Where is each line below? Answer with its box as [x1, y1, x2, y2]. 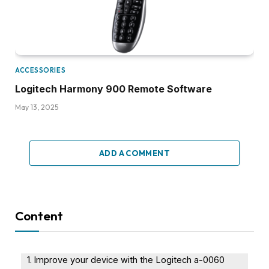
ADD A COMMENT [98, 148, 171, 158]
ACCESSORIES [15, 65, 66, 74]
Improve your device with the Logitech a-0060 [33, 254, 225, 265]
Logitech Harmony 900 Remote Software [15, 82, 212, 95]
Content [15, 207, 63, 223]
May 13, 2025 [15, 102, 58, 112]
